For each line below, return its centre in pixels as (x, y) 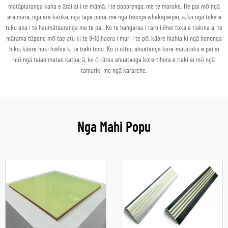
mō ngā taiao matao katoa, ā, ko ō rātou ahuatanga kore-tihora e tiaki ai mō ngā (114, 60)
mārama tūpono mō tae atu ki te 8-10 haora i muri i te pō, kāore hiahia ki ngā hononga (114, 39)
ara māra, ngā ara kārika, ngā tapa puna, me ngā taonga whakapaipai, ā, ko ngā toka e (114, 17)
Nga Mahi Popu (114, 128)
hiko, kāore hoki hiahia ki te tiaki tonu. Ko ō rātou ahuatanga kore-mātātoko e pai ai (114, 49)
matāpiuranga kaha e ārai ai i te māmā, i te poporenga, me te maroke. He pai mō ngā (114, 7)
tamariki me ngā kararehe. (114, 71)
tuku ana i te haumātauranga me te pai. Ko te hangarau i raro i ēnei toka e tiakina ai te (114, 28)
